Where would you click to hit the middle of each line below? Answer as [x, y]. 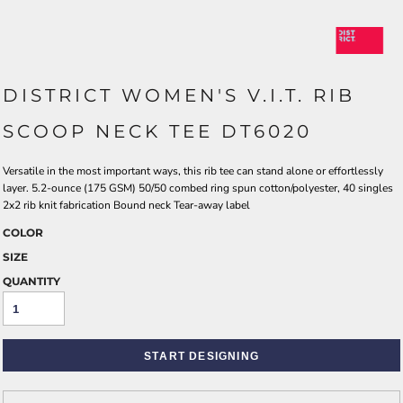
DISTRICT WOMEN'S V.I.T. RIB [179, 95]
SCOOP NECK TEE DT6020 [157, 131]
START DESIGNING [201, 355]
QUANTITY [31, 281]
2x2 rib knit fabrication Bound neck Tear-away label [126, 205]
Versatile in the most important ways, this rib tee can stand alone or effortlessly [193, 170]
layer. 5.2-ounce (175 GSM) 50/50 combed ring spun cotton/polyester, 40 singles [198, 188]
